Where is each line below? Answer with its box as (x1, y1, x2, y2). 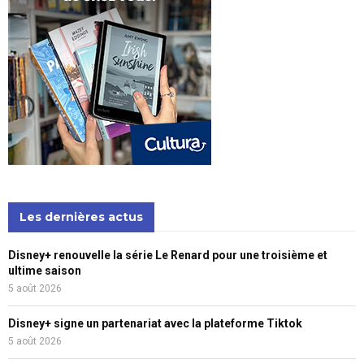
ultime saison (8, 264, 81, 278)
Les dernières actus (19, 210, 143, 225)
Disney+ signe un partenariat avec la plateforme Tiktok (8, 317, 302, 331)
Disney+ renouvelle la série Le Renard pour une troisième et (8, 249, 327, 262)
